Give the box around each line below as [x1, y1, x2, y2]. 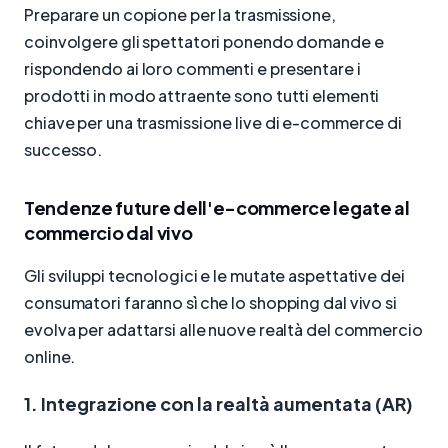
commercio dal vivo [24, 220, 193, 244]
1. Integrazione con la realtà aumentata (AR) [24, 392, 413, 416]
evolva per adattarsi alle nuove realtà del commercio [24, 319, 423, 341]
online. [24, 346, 76, 368]
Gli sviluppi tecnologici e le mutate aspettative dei [24, 265, 405, 287]
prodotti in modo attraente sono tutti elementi [24, 84, 380, 106]
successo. [24, 138, 103, 160]
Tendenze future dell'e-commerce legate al [24, 195, 410, 219]
